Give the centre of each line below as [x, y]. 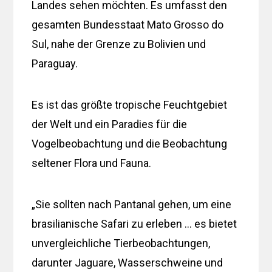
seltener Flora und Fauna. [92, 163]
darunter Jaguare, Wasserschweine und [127, 262]
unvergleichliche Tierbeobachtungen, [121, 243]
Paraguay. [55, 63]
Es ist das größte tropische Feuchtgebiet [130, 104]
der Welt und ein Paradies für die [110, 124]
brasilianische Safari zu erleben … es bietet [134, 223]
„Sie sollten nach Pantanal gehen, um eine [132, 204]
